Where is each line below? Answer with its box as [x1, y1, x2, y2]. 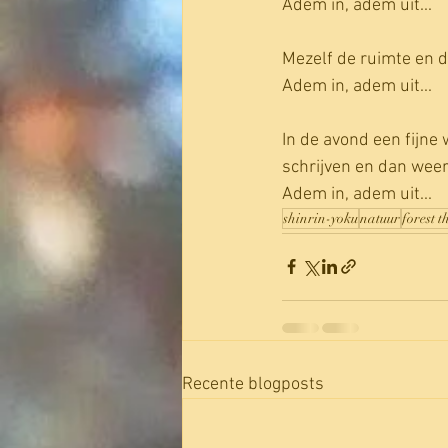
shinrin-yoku [283, 209, 358, 227]
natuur [360, 209, 400, 227]
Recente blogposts [182, 373, 324, 395]
